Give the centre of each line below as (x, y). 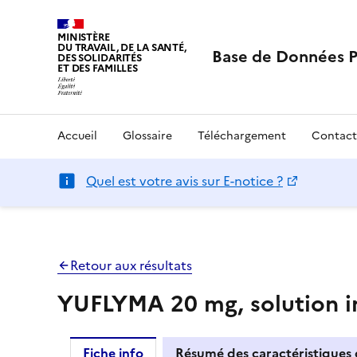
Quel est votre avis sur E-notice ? (184, 180)
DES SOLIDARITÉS (100, 58)
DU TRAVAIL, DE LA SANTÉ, (122, 47)
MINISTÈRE (84, 37)
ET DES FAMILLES (98, 68)
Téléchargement (242, 135)
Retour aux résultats (131, 265)
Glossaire (147, 135)
